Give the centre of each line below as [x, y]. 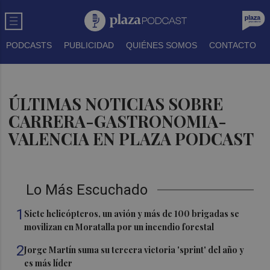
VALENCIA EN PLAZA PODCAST [131, 139]
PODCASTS [29, 45]
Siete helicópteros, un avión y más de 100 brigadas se [132, 214]
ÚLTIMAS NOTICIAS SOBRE [116, 104]
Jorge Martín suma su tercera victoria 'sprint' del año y [134, 250]
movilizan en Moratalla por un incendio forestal [119, 227]
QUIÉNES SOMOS [162, 45]
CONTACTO [233, 45]
